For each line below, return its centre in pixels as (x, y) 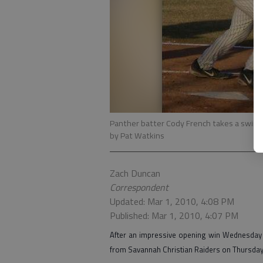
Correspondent (139, 187)
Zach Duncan (135, 173)
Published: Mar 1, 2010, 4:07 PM (174, 215)
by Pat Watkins (137, 136)
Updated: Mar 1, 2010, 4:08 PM (172, 201)
